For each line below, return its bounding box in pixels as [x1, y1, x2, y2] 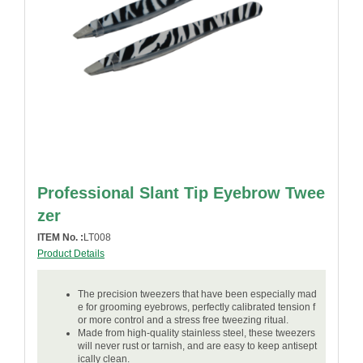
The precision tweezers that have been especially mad [78, 288, 317, 300]
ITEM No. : [37, 232, 83, 243]
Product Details [37, 248, 105, 259]
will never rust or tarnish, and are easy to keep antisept [78, 340, 317, 352]
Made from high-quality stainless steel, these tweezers [78, 327, 315, 339]
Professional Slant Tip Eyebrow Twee [37, 184, 325, 202]
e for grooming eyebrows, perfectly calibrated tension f [78, 301, 315, 313]
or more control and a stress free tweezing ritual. [78, 314, 288, 326]
